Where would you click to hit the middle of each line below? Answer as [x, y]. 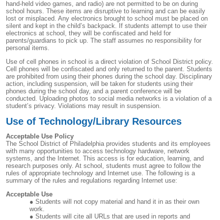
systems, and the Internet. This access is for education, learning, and [105, 158]
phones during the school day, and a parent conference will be [94, 91]
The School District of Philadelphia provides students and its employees [108, 144]
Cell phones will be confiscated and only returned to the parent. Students [109, 69]
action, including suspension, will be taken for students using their [99, 84]
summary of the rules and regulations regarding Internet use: [92, 180]
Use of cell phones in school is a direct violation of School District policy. [110, 62]
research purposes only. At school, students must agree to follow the [103, 166]
